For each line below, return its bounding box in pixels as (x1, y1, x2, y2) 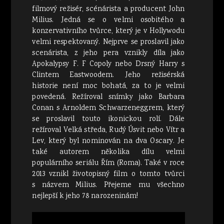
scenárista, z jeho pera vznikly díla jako (32, 47, 185, 59)
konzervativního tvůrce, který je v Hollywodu (32, 25, 185, 37)
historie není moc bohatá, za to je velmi (32, 80, 185, 92)
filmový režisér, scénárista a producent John (32, 3, 185, 15)
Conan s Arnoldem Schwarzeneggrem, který (32, 102, 185, 114)
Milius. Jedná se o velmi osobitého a (32, 14, 185, 26)
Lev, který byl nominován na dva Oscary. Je (32, 135, 185, 147)
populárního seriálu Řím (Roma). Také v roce (32, 157, 185, 169)
